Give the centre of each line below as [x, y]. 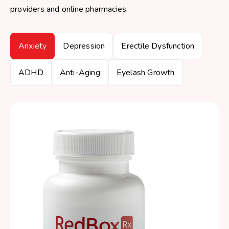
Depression [84, 46]
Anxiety [33, 46]
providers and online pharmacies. [69, 9]
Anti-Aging [80, 73]
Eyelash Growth [145, 73]
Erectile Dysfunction [158, 46]
